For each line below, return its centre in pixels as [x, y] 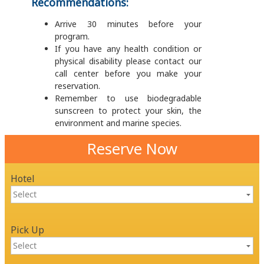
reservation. [77, 86]
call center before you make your [128, 74]
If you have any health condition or [128, 49]
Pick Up [27, 230]
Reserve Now [132, 149]
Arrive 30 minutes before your [128, 24]
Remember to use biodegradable [128, 98]
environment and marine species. [118, 123]
